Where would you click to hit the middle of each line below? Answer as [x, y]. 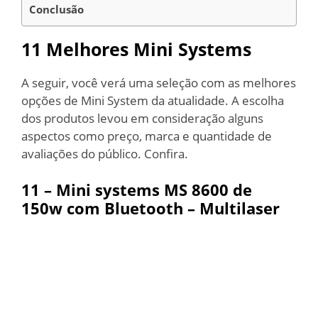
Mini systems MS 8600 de [154, 190]
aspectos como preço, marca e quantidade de [147, 136]
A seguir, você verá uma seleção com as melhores [159, 82]
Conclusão [58, 9]
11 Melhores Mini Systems [136, 49]
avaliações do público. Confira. [105, 153]
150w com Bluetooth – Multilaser [150, 208]
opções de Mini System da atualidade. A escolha [153, 100]
